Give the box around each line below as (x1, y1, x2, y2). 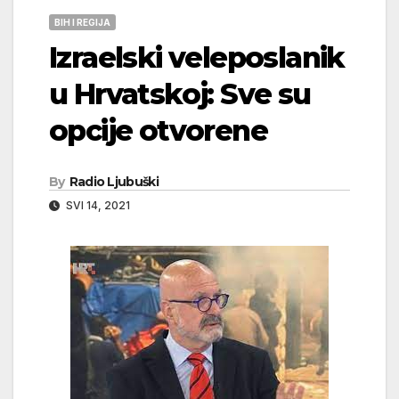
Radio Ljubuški (69, 173, 159, 190)
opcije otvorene (49, 112, 267, 148)
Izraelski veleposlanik (49, 39, 345, 75)
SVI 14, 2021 (63, 198, 130, 212)
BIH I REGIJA (54, 16, 110, 28)
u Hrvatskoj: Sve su (49, 76, 311, 111)
